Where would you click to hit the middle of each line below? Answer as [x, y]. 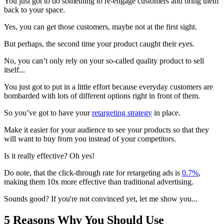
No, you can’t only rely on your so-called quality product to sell [104, 61]
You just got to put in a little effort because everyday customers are [108, 87]
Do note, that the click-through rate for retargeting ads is [93, 173]
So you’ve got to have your [48, 113]
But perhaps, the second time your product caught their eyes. [99, 44]
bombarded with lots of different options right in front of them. [102, 96]
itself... [14, 70]
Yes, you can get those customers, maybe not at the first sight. [100, 27]
